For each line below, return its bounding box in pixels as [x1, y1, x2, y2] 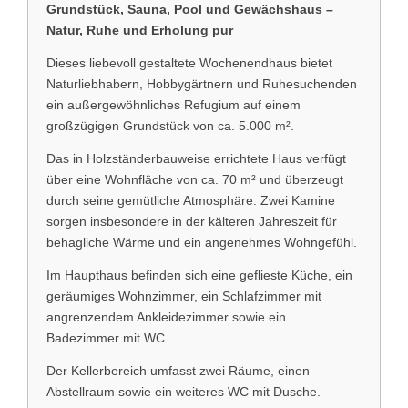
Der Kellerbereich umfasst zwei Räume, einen [46, 362, 310, 378]
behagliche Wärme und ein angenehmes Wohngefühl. [46, 234, 357, 250]
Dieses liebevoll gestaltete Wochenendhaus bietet [46, 55, 332, 70]
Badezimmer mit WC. [46, 330, 168, 345]
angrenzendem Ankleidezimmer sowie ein [46, 309, 286, 324]
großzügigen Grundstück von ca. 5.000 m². [46, 117, 294, 133]
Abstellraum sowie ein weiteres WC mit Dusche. [46, 383, 321, 399]
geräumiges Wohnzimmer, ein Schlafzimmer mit [46, 288, 321, 303]
